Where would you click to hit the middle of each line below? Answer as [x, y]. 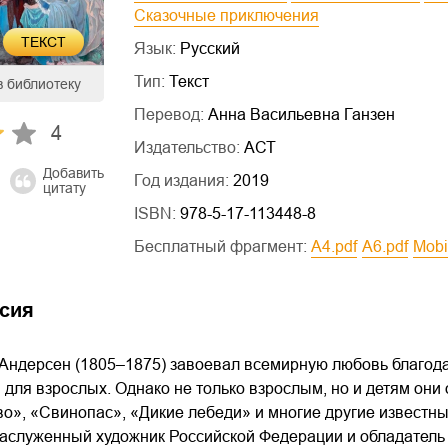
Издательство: [189, 147]
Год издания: [183, 180]
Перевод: [171, 114]
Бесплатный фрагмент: [222, 246]
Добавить [73, 173]
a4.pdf [339, 246]
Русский [210, 48]
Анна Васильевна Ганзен [301, 114]
